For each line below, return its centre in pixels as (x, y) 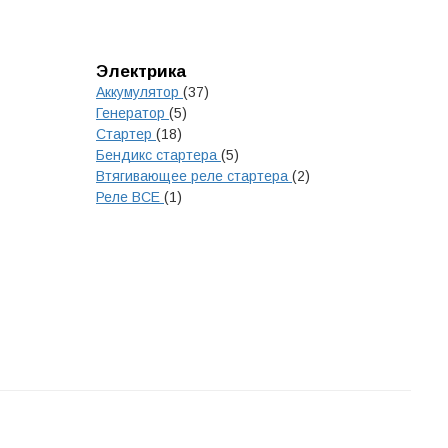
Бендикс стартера (158, 155)
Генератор (132, 113)
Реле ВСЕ (130, 197)
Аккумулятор (139, 92)
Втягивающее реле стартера (194, 176)
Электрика (141, 71)
